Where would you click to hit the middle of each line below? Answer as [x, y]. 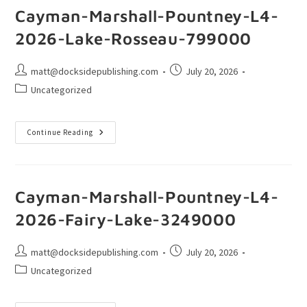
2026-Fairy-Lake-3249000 [126, 219]
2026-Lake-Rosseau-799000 [133, 38]
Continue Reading [60, 132]
